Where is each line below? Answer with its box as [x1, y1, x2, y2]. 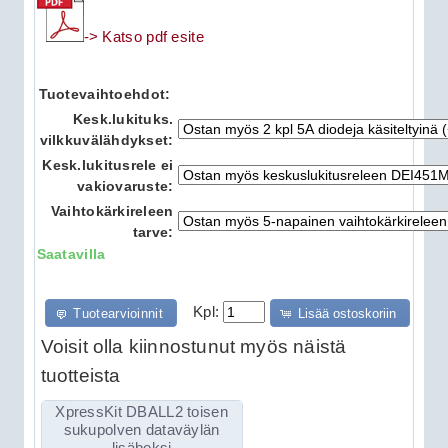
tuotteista [40, 364, 121, 386]
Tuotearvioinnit [73, 305, 163, 321]
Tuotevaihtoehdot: [38, 86, 171, 103]
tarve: [132, 224, 174, 241]
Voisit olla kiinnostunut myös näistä [40, 335, 347, 357]
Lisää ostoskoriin [298, 305, 396, 321]
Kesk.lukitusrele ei [42, 157, 174, 174]
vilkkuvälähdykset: [39, 132, 174, 149]
